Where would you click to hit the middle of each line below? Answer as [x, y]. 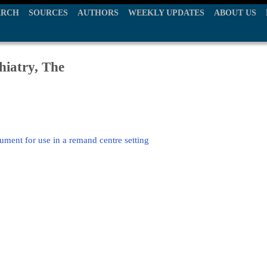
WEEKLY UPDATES [166, 13]
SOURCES [48, 13]
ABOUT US [235, 13]
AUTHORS [98, 13]
